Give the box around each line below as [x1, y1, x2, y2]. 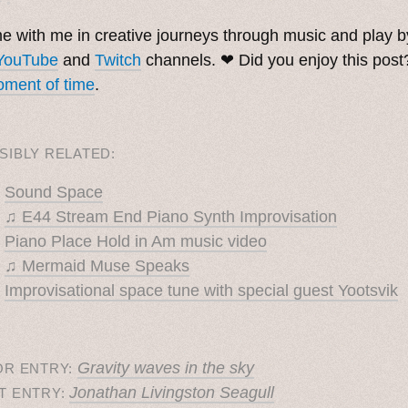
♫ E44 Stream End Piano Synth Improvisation [5, 208, 337, 227]
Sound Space [5, 183, 103, 202]
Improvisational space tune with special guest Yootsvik [5, 281, 398, 301]
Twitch [95, 51, 141, 70]
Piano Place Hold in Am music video [5, 232, 267, 251]
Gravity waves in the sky [77, 359, 255, 378]
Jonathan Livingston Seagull [69, 383, 275, 403]
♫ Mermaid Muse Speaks [5, 257, 189, 276]
